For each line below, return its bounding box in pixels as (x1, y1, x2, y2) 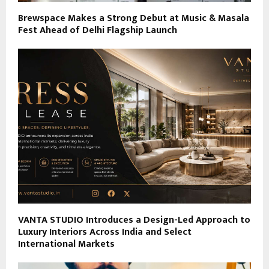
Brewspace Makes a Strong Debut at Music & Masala (18, 10, 249, 26)
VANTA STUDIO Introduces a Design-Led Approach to (18, 212, 250, 229)
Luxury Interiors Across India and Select (18, 224, 192, 241)
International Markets (18, 236, 115, 253)
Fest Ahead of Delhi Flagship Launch (18, 22, 177, 38)
